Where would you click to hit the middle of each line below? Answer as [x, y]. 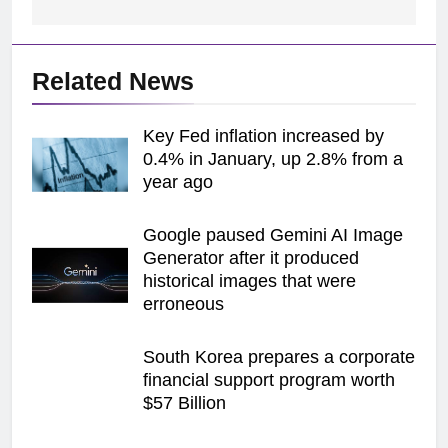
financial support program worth [269, 380]
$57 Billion [184, 403]
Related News [113, 81]
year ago [178, 182]
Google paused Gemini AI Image [273, 235]
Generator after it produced [251, 258]
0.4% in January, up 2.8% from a [273, 159]
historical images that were [249, 281]
